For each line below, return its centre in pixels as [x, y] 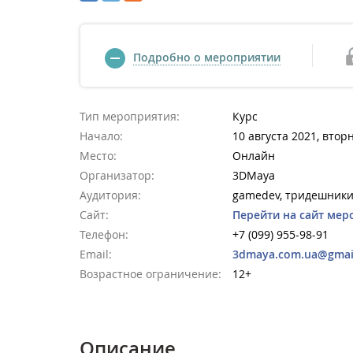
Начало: [101, 136]
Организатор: [117, 175]
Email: [96, 254]
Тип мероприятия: [130, 116]
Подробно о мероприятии [207, 57]
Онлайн [254, 156]
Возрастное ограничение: [150, 274]
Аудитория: [110, 195]
